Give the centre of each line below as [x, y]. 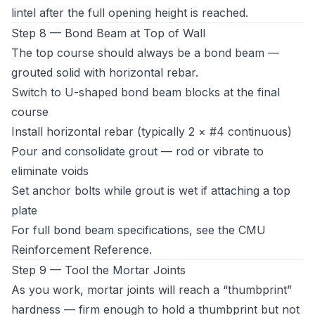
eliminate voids [50, 171]
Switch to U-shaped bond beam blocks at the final [146, 92]
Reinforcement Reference [80, 250]
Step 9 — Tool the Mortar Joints [98, 270]
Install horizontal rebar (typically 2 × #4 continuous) [152, 131]
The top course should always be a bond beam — [145, 53]
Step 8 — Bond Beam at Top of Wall [108, 33]
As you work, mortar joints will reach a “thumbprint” [152, 290]
